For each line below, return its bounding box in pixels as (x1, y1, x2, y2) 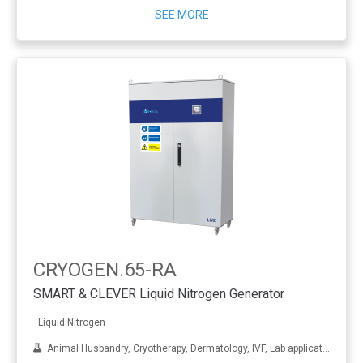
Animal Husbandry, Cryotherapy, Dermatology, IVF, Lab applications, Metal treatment (42, 342, 322, 354)
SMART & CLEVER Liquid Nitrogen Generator (33, 285, 284, 301)
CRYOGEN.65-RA (33, 258, 177, 281)
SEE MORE (154, 8, 209, 21)
